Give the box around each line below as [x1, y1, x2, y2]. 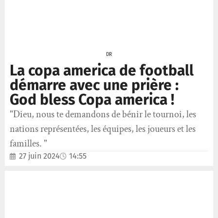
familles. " [10, 137, 47, 150]
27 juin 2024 [19, 151, 60, 161]
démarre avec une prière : [10, 76, 179, 94]
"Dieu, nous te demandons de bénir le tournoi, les [10, 108, 196, 121]
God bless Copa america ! [10, 91, 174, 109]
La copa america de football [10, 62, 194, 80]
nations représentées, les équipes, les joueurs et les [10, 123, 196, 136]
